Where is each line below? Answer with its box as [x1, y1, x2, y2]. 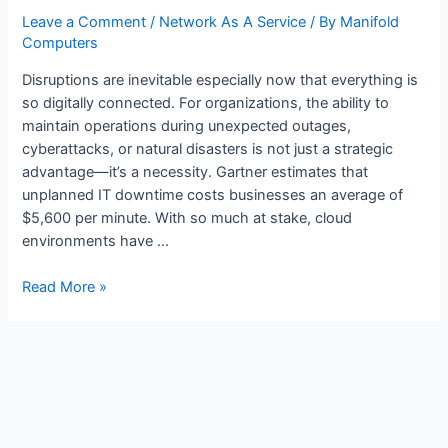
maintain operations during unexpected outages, [22, 116, 352, 135]
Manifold [340, 13, 400, 32]
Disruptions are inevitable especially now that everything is [22, 70, 419, 89]
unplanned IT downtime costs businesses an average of [22, 185, 404, 204]
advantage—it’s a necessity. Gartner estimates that [22, 162, 369, 181]
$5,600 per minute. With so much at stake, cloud [22, 208, 353, 227]
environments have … [22, 231, 170, 250]
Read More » [22, 278, 108, 297]
